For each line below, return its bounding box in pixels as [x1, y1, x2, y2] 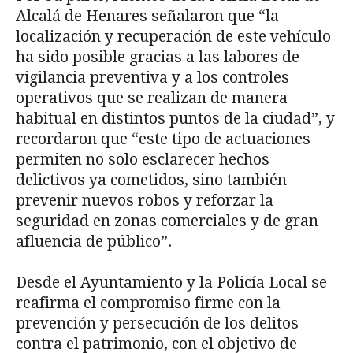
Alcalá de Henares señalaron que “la [16, 7, 279, 26]
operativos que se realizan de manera [16, 89, 288, 108]
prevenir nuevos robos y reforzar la [16, 191, 273, 210]
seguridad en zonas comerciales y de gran [16, 212, 318, 231]
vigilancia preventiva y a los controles [16, 69, 289, 87]
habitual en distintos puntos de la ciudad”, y [16, 110, 335, 128]
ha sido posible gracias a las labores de [16, 48, 299, 67]
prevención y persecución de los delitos [16, 314, 299, 333]
